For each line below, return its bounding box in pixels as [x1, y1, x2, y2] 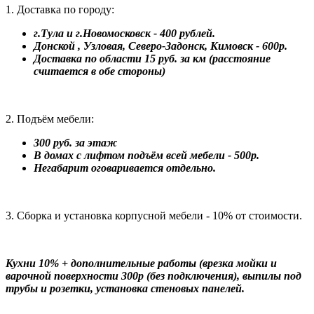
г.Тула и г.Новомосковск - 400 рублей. [34, 27, 215, 39]
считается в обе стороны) [34, 64, 165, 77]
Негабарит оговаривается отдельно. [34, 161, 216, 174]
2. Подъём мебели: [6, 112, 94, 125]
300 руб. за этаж [34, 136, 117, 149]
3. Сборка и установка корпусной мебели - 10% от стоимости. [6, 209, 302, 221]
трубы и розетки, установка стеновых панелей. [6, 282, 245, 294]
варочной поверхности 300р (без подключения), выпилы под [6, 269, 301, 282]
